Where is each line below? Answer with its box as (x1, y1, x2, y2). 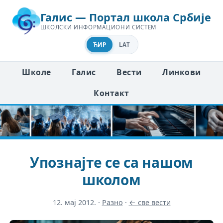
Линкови (162, 66, 201, 78)
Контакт (94, 88, 129, 99)
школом (82, 170, 141, 189)
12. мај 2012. (52, 197, 96, 207)
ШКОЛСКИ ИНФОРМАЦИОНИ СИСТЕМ (40, 23, 157, 31)
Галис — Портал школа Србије (40, 10, 211, 25)
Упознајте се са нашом (29, 152, 194, 172)
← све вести (128, 197, 171, 207)
